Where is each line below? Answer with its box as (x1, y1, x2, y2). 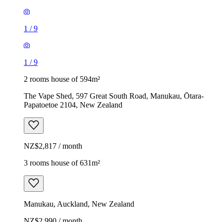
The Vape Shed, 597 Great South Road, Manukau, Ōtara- (24, 91, 204, 100)
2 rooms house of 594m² (24, 74, 100, 83)
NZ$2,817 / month (24, 141, 82, 150)
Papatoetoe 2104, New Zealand (24, 100, 122, 109)
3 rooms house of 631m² (24, 158, 100, 167)
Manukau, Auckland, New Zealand (24, 199, 134, 208)
